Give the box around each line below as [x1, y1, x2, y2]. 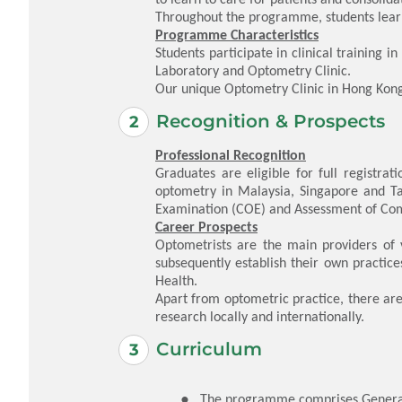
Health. [155, 271, 197, 289]
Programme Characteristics [155, 25, 319, 43]
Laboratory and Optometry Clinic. [155, 61, 351, 79]
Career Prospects [155, 217, 258, 235]
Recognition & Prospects [156, 110, 385, 133]
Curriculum [156, 338, 262, 361]
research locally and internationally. [155, 307, 364, 325]
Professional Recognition [155, 145, 306, 163]
